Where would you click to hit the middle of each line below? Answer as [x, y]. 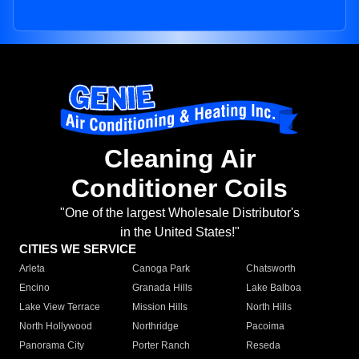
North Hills [268, 307]
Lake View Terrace [60, 307]
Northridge [156, 327]
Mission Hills [160, 307]
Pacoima [265, 327]
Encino [34, 288]
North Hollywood [56, 327]
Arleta [32, 269]
